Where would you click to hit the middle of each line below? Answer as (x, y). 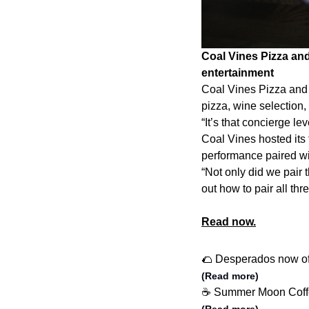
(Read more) (230, 276)
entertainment (238, 73)
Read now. (229, 222)
